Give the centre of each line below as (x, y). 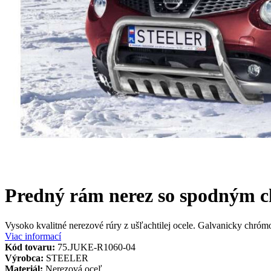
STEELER (67, 258)
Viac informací (33, 236)
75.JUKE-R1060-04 (96, 247)
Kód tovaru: (30, 247)
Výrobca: (24, 258)
